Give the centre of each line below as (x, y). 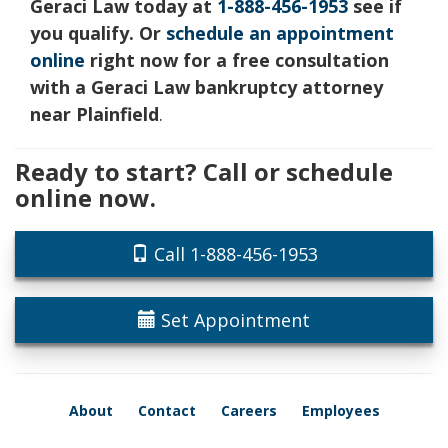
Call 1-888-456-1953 (233, 254)
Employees (340, 410)
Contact (166, 410)
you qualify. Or (98, 33)
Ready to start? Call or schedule (204, 171)
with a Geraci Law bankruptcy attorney (206, 87)
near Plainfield (94, 114)
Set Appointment (233, 320)
